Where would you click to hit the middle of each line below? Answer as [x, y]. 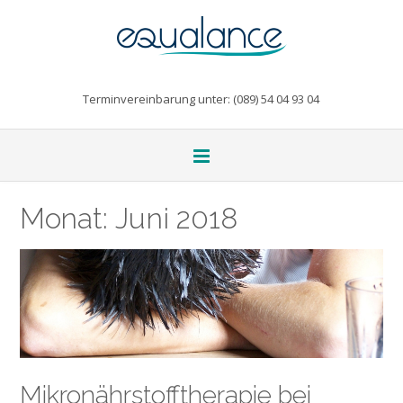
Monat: [67, 218]
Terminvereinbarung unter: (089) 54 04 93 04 [201, 99]
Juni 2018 [176, 219]
